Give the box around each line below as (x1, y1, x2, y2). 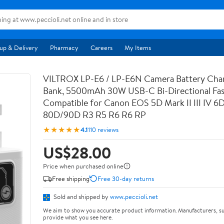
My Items (124, 43, 151, 52)
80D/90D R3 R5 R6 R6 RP (43, 108, 146, 121)
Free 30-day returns (97, 173, 154, 183)
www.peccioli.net (110, 192, 158, 201)
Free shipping (52, 173, 89, 183)
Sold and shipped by (52, 192, 110, 201)
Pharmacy (50, 43, 78, 52)
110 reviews (88, 124, 118, 134)
